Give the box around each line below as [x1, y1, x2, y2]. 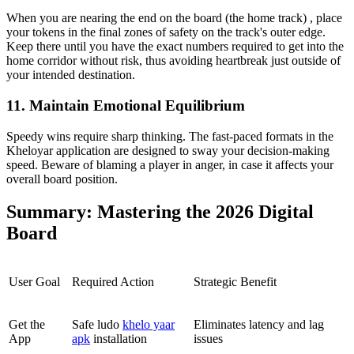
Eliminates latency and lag [194, 318, 324, 332]
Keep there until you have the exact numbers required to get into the [6, 40, 344, 54]
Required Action [72, 275, 154, 289]
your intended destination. [6, 68, 135, 82]
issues [194, 332, 223, 346]
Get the [9, 318, 45, 332]
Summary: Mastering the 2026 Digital [6, 201, 314, 223]
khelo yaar [122, 318, 175, 332]
